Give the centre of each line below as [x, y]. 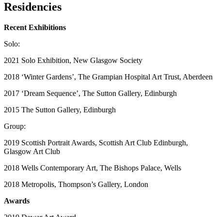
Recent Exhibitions [35, 27]
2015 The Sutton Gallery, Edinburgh [60, 109]
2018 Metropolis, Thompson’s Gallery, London [76, 184]
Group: [15, 126]
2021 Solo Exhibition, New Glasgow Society [73, 60]
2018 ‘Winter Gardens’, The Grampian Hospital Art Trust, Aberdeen [108, 77]
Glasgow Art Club [32, 151]
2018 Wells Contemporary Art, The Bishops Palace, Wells [93, 168]
